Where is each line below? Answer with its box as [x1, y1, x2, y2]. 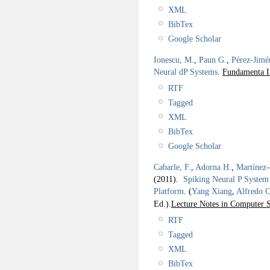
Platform [154, 186, 184, 196]
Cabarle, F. [154, 162, 191, 172]
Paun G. [199, 54, 227, 64]
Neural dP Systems [154, 66, 218, 77]
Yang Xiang [192, 186, 232, 196]
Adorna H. [195, 162, 231, 172]
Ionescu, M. [154, 54, 194, 64]
